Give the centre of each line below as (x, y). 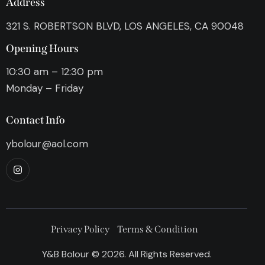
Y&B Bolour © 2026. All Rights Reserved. (127, 254)
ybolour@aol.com (47, 143)
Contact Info (35, 120)
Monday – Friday (45, 88)
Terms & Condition (158, 229)
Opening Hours (42, 49)
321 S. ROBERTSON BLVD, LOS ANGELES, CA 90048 (125, 26)
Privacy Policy (80, 229)
